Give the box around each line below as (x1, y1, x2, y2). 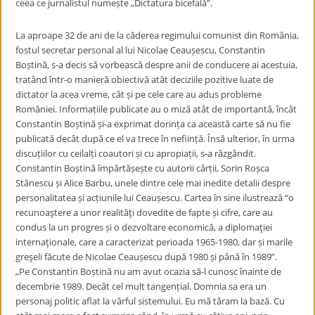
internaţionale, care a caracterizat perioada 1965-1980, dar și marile (15, 236, 293, 248)
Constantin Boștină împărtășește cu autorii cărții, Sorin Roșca (15, 162, 270, 174)
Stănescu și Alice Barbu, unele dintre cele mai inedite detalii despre (15, 176, 291, 189)
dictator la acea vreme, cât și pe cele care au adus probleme (15, 88, 262, 101)
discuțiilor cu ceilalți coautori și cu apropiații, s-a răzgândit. (15, 147, 257, 160)
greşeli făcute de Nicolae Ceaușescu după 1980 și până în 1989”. (15, 250, 278, 263)
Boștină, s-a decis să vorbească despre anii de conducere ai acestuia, (15, 58, 298, 71)
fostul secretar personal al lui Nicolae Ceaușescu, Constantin (15, 44, 266, 56)
